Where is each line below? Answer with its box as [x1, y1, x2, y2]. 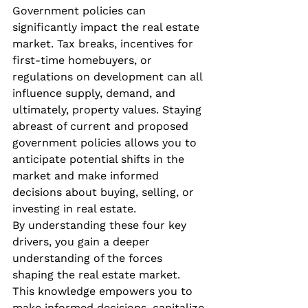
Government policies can [12, 3, 149, 17]
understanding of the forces [12, 251, 166, 265]
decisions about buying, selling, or [12, 185, 197, 199]
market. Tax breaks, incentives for [12, 36, 197, 50]
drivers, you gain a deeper [12, 234, 153, 248]
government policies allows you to [12, 135, 200, 149]
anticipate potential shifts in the [12, 152, 188, 166]
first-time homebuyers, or [12, 53, 155, 67]
